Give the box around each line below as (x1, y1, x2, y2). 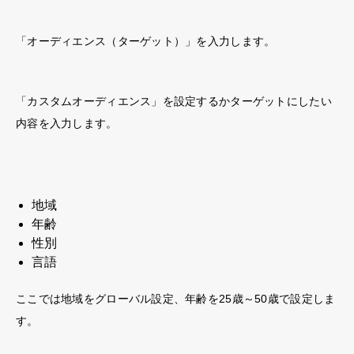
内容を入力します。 (16, 116, 118, 130)
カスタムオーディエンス (27, 94, 152, 107)
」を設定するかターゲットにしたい (151, 94, 332, 107)
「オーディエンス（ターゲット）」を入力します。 (16, 34, 276, 47)
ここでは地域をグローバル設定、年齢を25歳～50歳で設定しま (16, 292, 336, 305)
